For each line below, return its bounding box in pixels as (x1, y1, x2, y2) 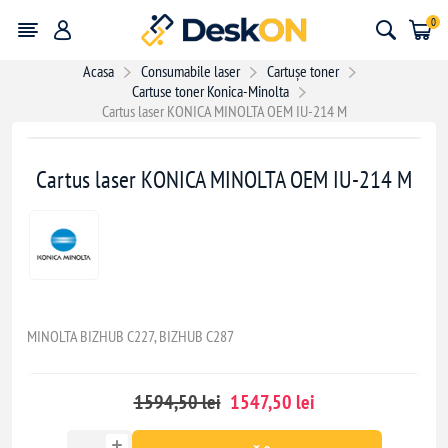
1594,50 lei (133, 389, 221, 415)
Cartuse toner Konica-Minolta (132, 81, 289, 101)
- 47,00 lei (48, 153, 107, 173)
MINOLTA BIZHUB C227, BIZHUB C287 (27, 326, 235, 346)
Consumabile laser (140, 61, 240, 81)
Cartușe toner (266, 61, 339, 81)
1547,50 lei (225, 389, 315, 415)
